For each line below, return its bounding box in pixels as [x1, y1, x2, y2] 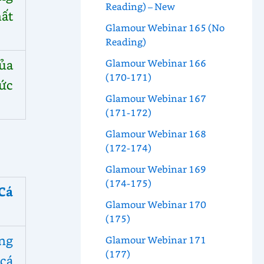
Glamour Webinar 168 [105, 127, 206, 140]
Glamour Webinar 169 [105, 163, 206, 176]
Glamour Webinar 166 [105, 57, 206, 70]
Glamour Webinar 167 [105, 92, 206, 105]
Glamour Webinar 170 [105, 198, 206, 211]
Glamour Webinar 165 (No [105, 21, 225, 34]
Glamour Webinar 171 [105, 233, 206, 246]
